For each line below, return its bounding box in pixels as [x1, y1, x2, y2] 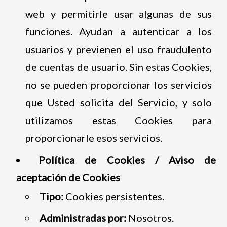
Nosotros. [126, 211, 174, 224]
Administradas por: [39, 211, 126, 224]
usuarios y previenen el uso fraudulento [25, 43, 212, 55]
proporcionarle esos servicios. [25, 131, 162, 144]
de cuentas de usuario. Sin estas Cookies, [25, 60, 212, 73]
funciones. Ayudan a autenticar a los [25, 25, 212, 37]
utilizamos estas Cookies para [25, 113, 212, 126]
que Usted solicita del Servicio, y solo [25, 96, 212, 108]
